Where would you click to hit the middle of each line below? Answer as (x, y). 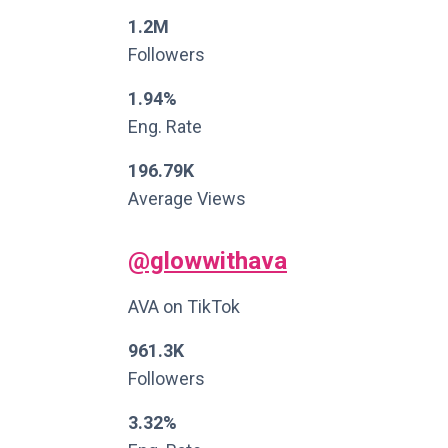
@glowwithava (207, 261)
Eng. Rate (165, 126)
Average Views (187, 198)
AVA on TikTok (184, 306)
